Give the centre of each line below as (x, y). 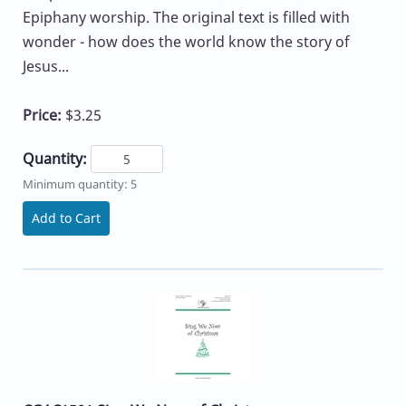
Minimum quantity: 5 (80, 184)
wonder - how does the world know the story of (186, 42)
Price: (44, 116)
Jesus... (46, 67)
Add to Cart (66, 218)
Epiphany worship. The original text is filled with (186, 18)
